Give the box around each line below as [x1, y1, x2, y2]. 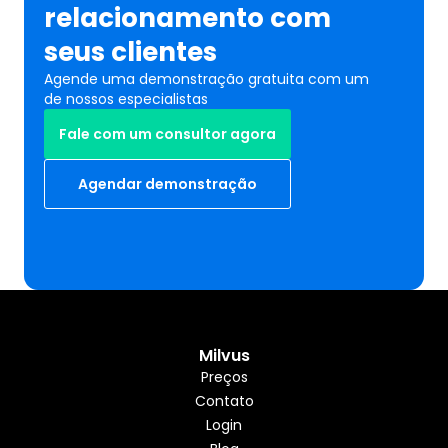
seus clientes [44, 34, 217, 70]
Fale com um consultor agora [59, 124, 276, 144]
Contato [194, 391, 254, 411]
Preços [200, 367, 248, 387]
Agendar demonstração [78, 174, 257, 194]
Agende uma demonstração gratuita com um [44, 69, 369, 89]
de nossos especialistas [44, 89, 208, 109]
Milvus [198, 344, 250, 367]
